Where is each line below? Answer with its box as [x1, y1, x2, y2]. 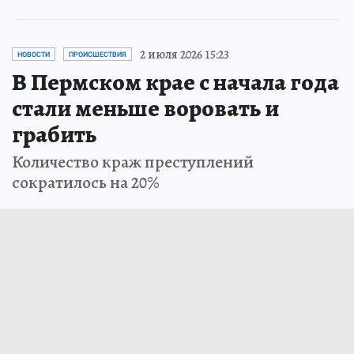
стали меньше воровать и [12, 92, 279, 124]
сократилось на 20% [12, 170, 160, 194]
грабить [12, 118, 96, 150]
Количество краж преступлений [12, 149, 254, 174]
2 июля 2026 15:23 [140, 45, 229, 63]
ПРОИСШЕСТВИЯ [69, 50, 126, 58]
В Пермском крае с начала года [12, 66, 339, 98]
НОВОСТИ [17, 50, 50, 58]
